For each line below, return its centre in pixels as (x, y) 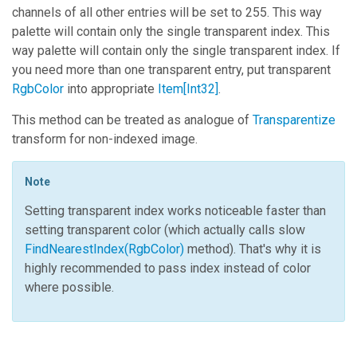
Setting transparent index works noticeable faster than (175, 211)
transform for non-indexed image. (105, 139)
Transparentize (294, 120)
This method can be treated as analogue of (132, 120)
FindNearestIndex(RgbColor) (104, 249)
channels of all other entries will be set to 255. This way (167, 12)
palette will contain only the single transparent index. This (171, 31)
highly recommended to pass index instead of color (168, 268)
